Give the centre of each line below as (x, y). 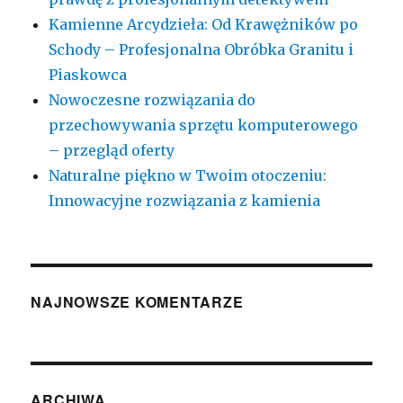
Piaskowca (88, 75)
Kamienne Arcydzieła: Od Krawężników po (204, 25)
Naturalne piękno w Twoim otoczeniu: (188, 176)
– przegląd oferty (112, 151)
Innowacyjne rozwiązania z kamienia (185, 201)
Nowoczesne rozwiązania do (152, 100)
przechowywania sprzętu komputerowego (204, 125)
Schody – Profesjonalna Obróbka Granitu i (201, 50)
